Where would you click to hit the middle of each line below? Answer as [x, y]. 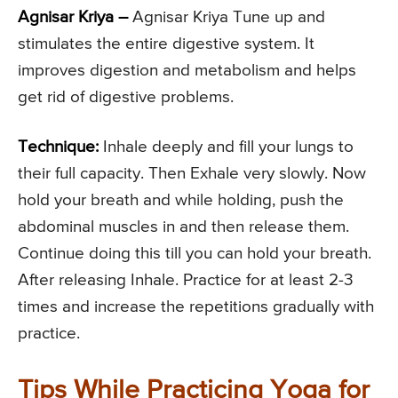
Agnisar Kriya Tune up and [227, 17]
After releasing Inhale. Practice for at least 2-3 [186, 280]
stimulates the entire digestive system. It [166, 44]
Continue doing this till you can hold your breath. [195, 253]
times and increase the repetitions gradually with [196, 306]
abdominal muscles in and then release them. [183, 227]
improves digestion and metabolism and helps [187, 70]
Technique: [58, 147]
